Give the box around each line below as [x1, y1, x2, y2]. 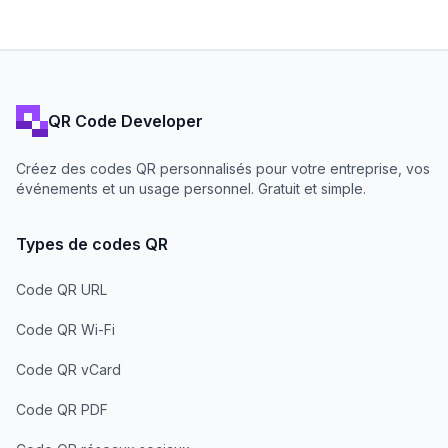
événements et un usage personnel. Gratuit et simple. [16, 180, 366, 198]
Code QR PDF [16, 401, 108, 419]
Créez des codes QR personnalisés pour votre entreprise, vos [16, 160, 430, 178]
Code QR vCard [16, 361, 121, 379]
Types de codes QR [16, 234, 168, 255]
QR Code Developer [48, 110, 203, 131]
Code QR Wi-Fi [16, 321, 115, 339]
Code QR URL [16, 281, 107, 299]
